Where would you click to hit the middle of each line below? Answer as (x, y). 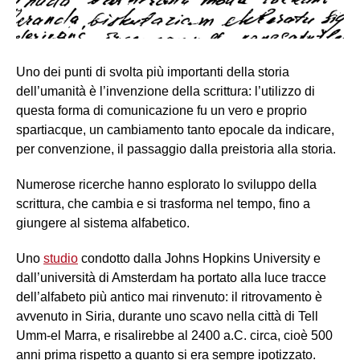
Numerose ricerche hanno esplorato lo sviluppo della (166, 185)
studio (61, 259)
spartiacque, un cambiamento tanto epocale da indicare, (175, 130)
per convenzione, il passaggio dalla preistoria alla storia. (176, 149)
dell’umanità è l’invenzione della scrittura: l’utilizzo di (166, 92)
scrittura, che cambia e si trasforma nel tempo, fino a (163, 204)
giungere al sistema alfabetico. (103, 223)
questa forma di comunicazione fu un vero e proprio (162, 111)
